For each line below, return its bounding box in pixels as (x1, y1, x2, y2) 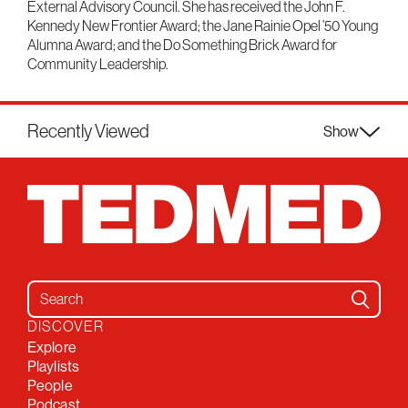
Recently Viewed (27, 119, 149, 142)
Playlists (27, 357, 79, 376)
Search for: (26, 280, 89, 299)
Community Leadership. (27, 55, 168, 73)
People (27, 376, 73, 395)
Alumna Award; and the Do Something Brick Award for (27, 36, 337, 54)
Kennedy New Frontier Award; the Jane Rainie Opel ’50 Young (27, 16, 378, 35)
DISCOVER (27, 317, 104, 336)
